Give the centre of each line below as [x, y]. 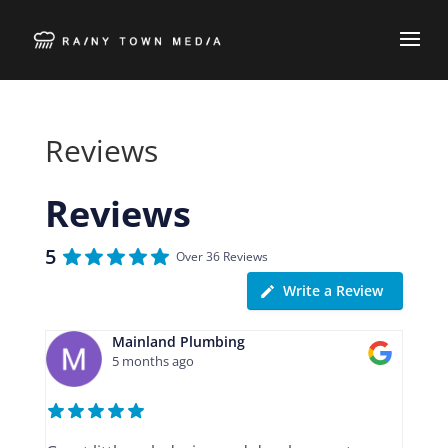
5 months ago [152, 361]
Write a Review [333, 290]
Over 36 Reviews [221, 256]
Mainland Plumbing [178, 341]
